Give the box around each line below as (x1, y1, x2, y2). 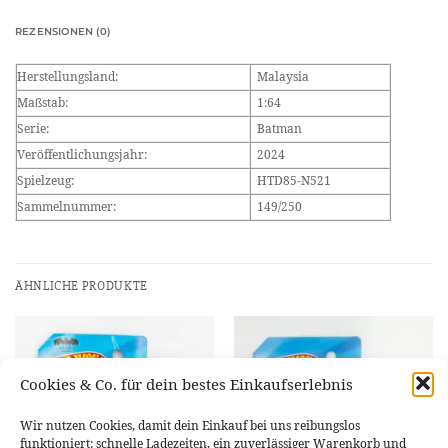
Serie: (17, 120, 49, 136)
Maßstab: (17, 94, 68, 110)
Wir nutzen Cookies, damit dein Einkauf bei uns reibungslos (20, 418, 360, 434)
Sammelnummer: (17, 198, 116, 214)
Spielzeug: (17, 172, 74, 188)
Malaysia (256, 68, 309, 84)
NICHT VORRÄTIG (58, 417, 171, 434)
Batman (256, 120, 302, 136)
